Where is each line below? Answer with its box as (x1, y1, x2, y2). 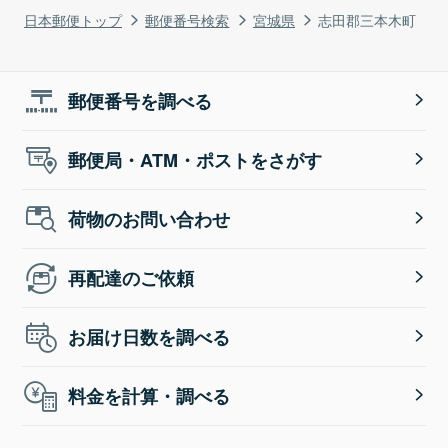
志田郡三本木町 (318, 8, 417, 30)
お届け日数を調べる (68, 323, 231, 350)
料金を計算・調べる (68, 382, 231, 409)
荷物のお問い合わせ (68, 205, 231, 232)
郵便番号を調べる (68, 87, 213, 114)
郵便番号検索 (145, 8, 230, 30)
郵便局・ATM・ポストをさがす (68, 146, 323, 173)
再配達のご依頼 (68, 264, 195, 291)
